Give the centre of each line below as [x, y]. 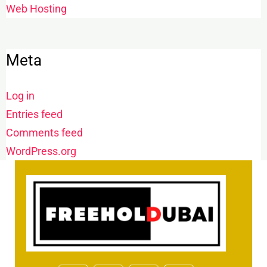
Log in [20, 96]
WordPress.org [41, 151]
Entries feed [34, 114]
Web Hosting [36, 9]
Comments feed [44, 133]
